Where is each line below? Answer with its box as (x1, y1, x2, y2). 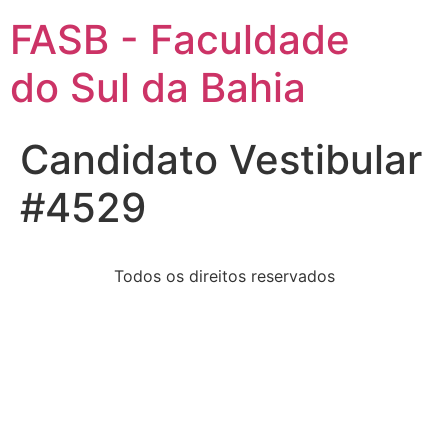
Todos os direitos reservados (113, 266, 335, 286)
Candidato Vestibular (20, 135, 422, 184)
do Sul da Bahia (10, 63, 306, 112)
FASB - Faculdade (10, 15, 350, 64)
